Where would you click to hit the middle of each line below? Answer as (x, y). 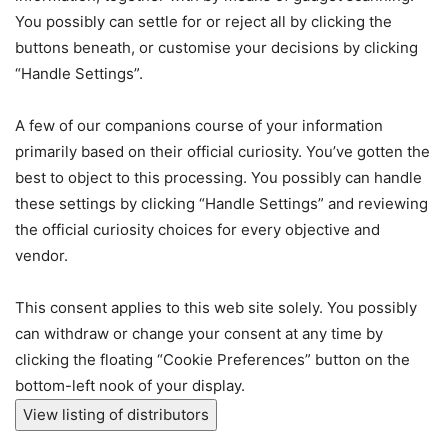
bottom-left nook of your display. (130, 385)
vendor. (41, 255)
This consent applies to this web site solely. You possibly (216, 307)
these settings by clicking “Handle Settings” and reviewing (221, 203)
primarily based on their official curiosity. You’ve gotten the (222, 151)
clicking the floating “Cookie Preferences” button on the (212, 359)
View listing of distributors (116, 414)
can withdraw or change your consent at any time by (199, 333)
